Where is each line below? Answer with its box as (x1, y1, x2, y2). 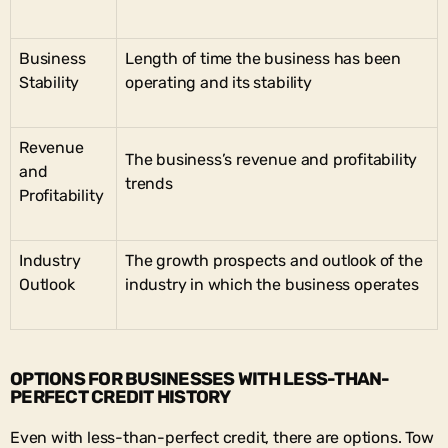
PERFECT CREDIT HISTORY (10, 385, 231, 408)
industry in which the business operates (125, 274, 419, 294)
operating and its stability (125, 72, 312, 92)
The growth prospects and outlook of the (125, 250, 423, 270)
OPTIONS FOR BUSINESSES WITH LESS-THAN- (10, 367, 390, 390)
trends (125, 173, 173, 193)
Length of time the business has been (125, 48, 401, 68)
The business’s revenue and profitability (125, 149, 418, 169)
